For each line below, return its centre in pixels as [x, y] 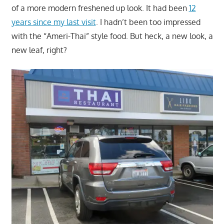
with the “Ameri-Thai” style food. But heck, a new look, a [112, 36]
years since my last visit [53, 22]
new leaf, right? [39, 50]
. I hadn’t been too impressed [148, 22]
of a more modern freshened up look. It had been [100, 8]
